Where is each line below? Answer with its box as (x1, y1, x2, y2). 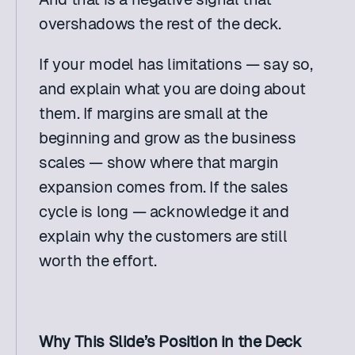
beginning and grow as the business (39, 129, 296, 147)
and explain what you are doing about (39, 80, 306, 97)
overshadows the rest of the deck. (39, 15, 282, 32)
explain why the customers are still (39, 227, 288, 245)
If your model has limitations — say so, (39, 55, 313, 73)
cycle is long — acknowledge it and (39, 203, 289, 220)
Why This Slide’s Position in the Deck (39, 333, 302, 350)
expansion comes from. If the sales (39, 178, 288, 196)
